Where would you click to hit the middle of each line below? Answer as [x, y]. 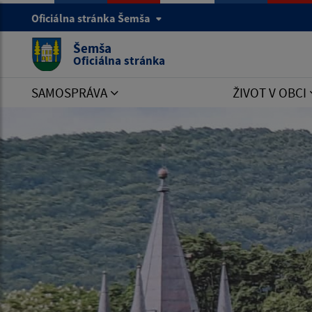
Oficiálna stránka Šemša [92, 18]
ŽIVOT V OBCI [271, 93]
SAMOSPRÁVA [71, 93]
